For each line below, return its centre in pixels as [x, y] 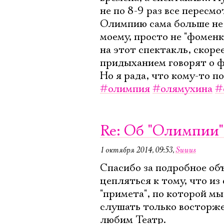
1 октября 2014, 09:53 [136, 150]
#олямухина [182, 89]
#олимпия [125, 89]
